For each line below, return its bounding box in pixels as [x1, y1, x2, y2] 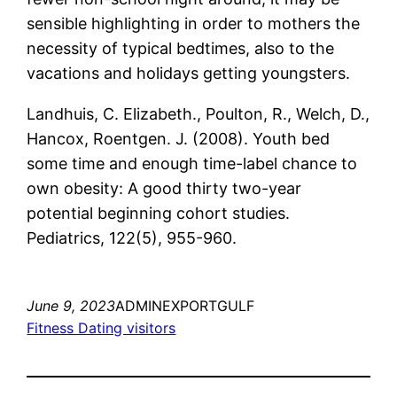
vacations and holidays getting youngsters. [27, 63, 351, 82]
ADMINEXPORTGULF [115, 296, 255, 315]
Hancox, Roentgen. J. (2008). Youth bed [27, 128, 331, 148]
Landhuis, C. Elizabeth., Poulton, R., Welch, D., [27, 104, 370, 123]
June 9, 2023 [27, 296, 116, 315]
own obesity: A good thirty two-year [27, 178, 302, 198]
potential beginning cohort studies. [27, 203, 291, 222]
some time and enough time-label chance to [27, 153, 358, 173]
